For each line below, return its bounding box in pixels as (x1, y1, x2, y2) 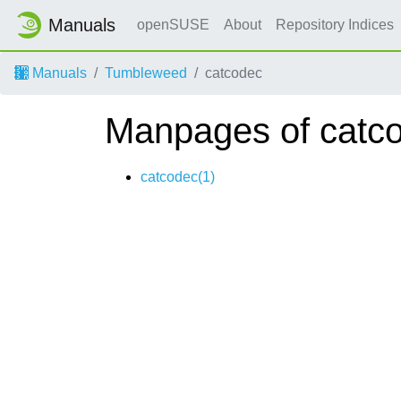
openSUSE (137, 17, 209, 32)
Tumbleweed (105, 65, 187, 81)
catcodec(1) (141, 169, 215, 184)
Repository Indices (276, 17, 397, 32)
